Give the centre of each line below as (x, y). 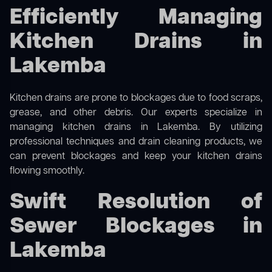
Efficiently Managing (136, 18)
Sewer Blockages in (136, 227)
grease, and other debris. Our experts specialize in (136, 113)
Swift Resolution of (136, 203)
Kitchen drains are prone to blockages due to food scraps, (136, 99)
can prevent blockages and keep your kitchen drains (136, 157)
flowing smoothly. (47, 172)
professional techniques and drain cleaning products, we (136, 142)
